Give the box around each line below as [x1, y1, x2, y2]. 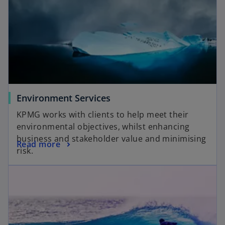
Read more [17, 138, 60, 150]
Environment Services [17, 92, 110, 104]
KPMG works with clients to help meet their [17, 109, 189, 121]
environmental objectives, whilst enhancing [17, 121, 190, 133]
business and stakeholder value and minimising [17, 133, 206, 145]
